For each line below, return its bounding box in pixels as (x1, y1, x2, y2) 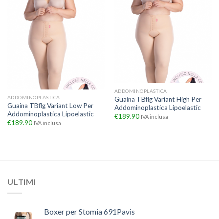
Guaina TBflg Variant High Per (114, 95, 201, 103)
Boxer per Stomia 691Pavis (44, 207, 135, 217)
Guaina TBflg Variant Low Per (7, 101, 93, 109)
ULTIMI (7, 176, 36, 186)
